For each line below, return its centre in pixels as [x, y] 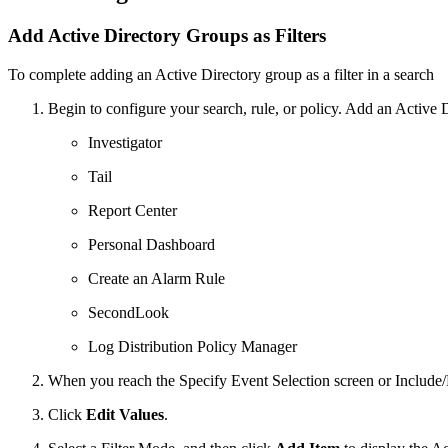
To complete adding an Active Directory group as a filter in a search [221, 74]
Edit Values [125, 414]
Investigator [125, 142]
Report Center [132, 210]
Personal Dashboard [151, 244]
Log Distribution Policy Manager [192, 346]
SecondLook [128, 312]
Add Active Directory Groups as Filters [167, 35]
